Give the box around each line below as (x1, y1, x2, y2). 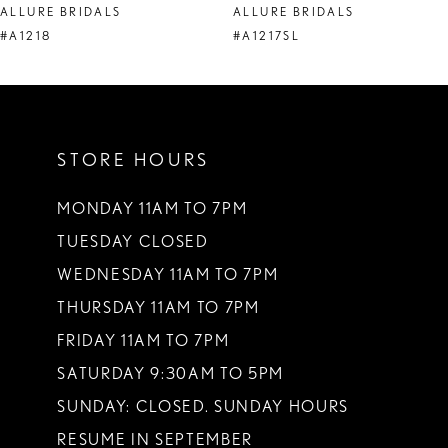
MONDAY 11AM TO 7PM (57, 198, 248, 218)
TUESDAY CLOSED (57, 231, 209, 251)
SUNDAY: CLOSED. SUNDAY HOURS (57, 396, 349, 416)
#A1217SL (233, 28, 301, 43)
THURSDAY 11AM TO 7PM (57, 297, 260, 317)
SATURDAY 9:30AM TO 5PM (57, 363, 284, 383)
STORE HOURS (57, 149, 210, 171)
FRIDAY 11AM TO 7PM (57, 330, 230, 350)
